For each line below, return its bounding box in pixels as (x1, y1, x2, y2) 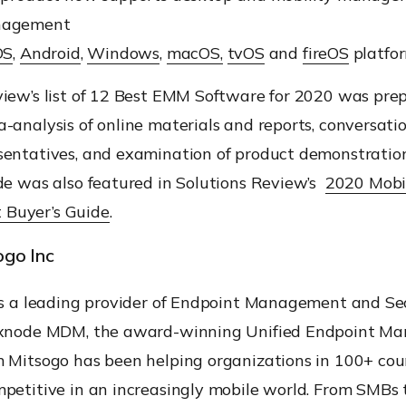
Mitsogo (8, 349, 70, 371)
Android (19, 42, 81, 63)
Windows (87, 42, 160, 63)
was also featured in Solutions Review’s (17, 171, 325, 193)
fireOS (302, 42, 349, 63)
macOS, (166, 42, 223, 63)
